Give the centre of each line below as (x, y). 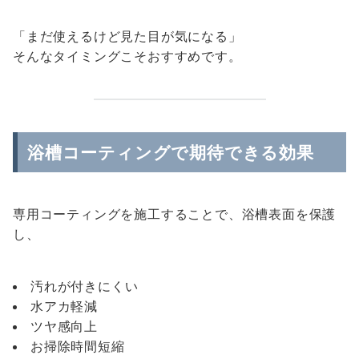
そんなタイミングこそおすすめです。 (127, 56)
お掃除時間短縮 (78, 346)
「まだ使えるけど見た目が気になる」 (127, 36)
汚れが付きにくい (85, 286)
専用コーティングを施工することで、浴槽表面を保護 (175, 214)
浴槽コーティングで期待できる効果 (171, 152)
